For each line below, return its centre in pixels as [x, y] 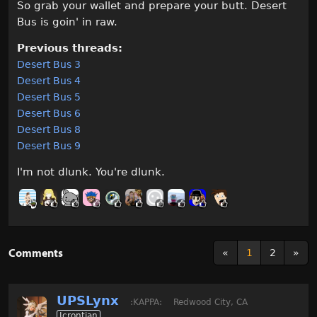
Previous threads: [70, 48]
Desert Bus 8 [49, 129]
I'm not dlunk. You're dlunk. [91, 172]
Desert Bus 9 [49, 145]
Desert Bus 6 [49, 113]
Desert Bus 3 [49, 64]
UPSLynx [88, 300]
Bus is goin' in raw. [67, 22]
